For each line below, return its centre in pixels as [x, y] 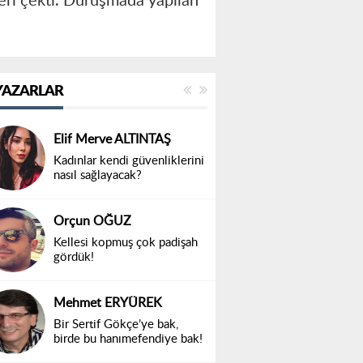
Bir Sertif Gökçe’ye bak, [116, 325]
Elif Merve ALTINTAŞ [112, 140]
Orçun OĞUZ [92, 222]
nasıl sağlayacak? [98, 176]
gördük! [74, 258]
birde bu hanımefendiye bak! [128, 340]
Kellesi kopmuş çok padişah [126, 243]
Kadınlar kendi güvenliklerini [129, 161]
